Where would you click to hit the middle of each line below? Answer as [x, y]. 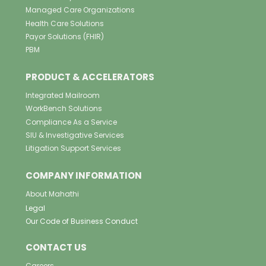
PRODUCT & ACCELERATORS [90, 77]
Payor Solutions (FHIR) [65, 36]
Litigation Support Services [73, 148]
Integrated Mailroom [63, 96]
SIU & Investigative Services [75, 135]
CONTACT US [56, 248]
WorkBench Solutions [64, 109]
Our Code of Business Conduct [82, 221]
